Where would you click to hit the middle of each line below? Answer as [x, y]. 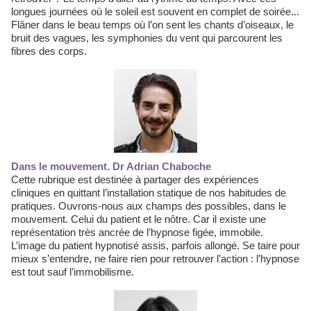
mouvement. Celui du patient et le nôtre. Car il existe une [138, 219]
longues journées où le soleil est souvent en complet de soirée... [155, 11]
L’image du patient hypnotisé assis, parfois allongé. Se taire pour [155, 245]
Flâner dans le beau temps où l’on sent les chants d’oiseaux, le [152, 25]
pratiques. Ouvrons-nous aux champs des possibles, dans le [149, 206]
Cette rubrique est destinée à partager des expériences [135, 179]
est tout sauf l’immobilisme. [73, 272]
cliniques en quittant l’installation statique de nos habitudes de [149, 193]
